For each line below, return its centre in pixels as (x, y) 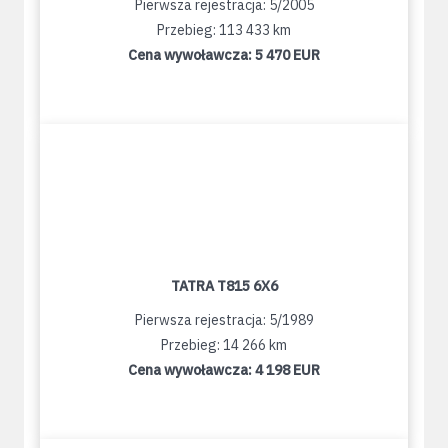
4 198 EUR (287, 370)
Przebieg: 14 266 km (224, 345)
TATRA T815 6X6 (224, 286)
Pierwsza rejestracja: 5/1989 (224, 320)
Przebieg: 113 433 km (224, 30)
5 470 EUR (287, 55)
